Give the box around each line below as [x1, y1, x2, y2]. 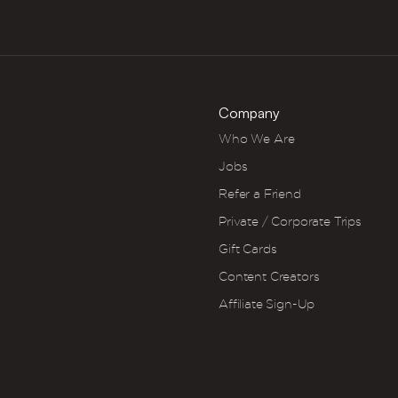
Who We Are [219, 131, 295, 146]
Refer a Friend [219, 187, 301, 201]
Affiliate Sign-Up [219, 297, 315, 311]
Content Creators [219, 269, 320, 283]
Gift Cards [219, 242, 277, 256]
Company [219, 104, 280, 122]
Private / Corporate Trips [219, 214, 362, 228]
